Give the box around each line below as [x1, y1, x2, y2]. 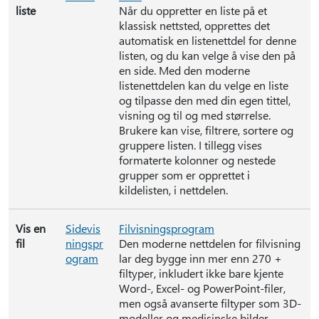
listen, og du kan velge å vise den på [119, 48, 296, 63]
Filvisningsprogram [119, 221, 214, 236]
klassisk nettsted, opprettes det [119, 18, 270, 33]
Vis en [16, 221, 46, 236]
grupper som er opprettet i [119, 167, 250, 182]
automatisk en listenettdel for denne [119, 33, 296, 48]
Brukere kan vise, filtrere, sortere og [119, 122, 293, 137]
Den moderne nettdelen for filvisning [119, 236, 300, 251]
